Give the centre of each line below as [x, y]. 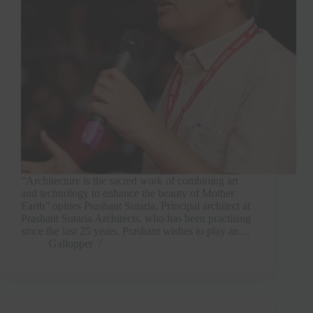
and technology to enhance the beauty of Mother [128, 193]
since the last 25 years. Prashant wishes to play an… [136, 231]
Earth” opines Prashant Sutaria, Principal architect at [136, 205]
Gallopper [71, 243]
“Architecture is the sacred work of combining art [130, 180]
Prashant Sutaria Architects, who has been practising [136, 218]
